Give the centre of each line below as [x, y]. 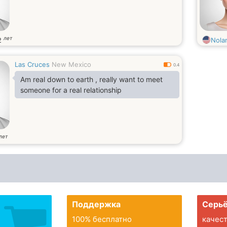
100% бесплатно [102, 219]
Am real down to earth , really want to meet [91, 79]
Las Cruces [32, 64]
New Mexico [71, 64]
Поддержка [96, 204]
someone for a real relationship [71, 90]
